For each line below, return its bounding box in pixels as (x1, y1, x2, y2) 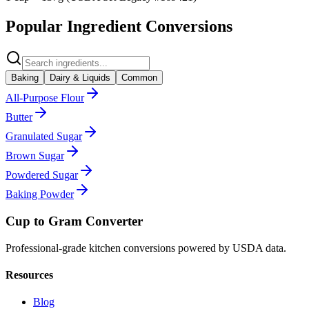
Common (121, 72, 157, 83)
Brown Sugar (6, 150, 64, 162)
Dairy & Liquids (50, 72, 110, 83)
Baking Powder (6, 188, 74, 201)
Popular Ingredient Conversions (6, 17, 232, 36)
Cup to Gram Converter (6, 214, 143, 228)
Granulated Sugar (6, 130, 82, 143)
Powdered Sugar (6, 169, 78, 181)
